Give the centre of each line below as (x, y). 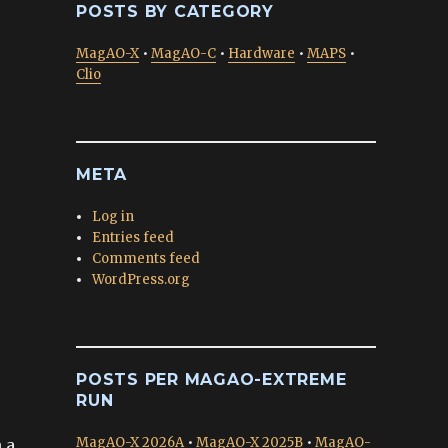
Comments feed (146, 258)
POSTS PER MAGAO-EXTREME (211, 379)
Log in (113, 216)
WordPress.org (141, 279)
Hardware (261, 53)
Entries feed (133, 237)
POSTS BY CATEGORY (175, 11)
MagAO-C (183, 53)
